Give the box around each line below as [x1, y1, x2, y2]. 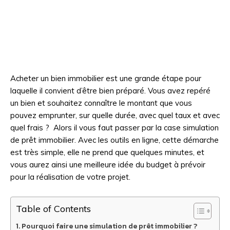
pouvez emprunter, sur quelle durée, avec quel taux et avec [10, 110, 220, 120]
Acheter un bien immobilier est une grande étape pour [10, 73, 201, 83]
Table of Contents [16, 202, 91, 215]
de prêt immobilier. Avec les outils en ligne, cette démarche [10, 135, 219, 145]
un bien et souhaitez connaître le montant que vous [10, 98, 192, 108]
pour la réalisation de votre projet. [10, 171, 130, 182]
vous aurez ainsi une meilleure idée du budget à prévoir [10, 159, 205, 169]
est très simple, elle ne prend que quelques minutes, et [10, 147, 204, 157]
